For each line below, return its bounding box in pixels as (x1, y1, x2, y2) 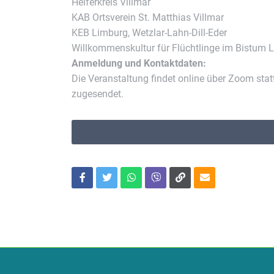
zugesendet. (72, 88, 124, 100)
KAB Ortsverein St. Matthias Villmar (72, 12, 224, 23)
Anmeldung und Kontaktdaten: (72, 57, 206, 69)
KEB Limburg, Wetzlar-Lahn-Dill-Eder (72, 27, 227, 39)
